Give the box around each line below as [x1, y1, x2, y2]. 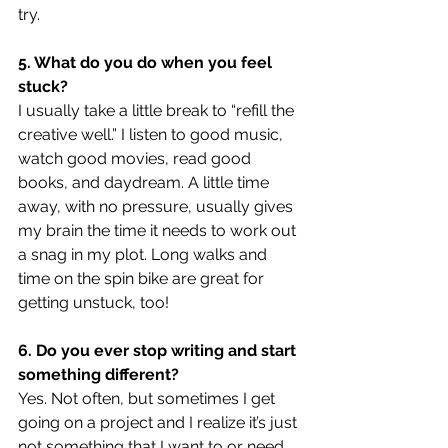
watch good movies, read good [18, 148, 255, 168]
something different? [18, 364, 179, 384]
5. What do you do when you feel [18, 52, 276, 72]
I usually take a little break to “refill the [18, 100, 298, 120]
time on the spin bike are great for [18, 268, 268, 288]
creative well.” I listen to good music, [18, 124, 287, 144]
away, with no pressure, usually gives [18, 196, 297, 216]
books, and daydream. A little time [18, 172, 273, 192]
